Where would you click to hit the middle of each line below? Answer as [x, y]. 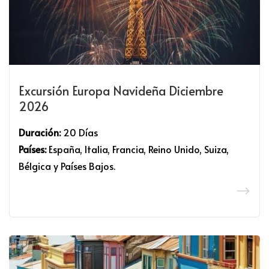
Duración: [40, 132]
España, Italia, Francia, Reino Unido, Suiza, [138, 149]
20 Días [79, 132]
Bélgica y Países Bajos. [67, 166]
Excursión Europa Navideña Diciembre [121, 91]
